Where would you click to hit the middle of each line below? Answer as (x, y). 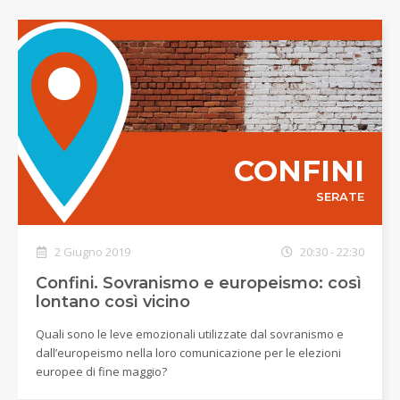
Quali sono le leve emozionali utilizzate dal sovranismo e (190, 333)
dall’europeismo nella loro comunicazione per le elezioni (188, 352)
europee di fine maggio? (101, 371)
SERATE (340, 197)
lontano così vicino (113, 301)
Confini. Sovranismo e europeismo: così (199, 283)
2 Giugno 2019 (91, 251)
